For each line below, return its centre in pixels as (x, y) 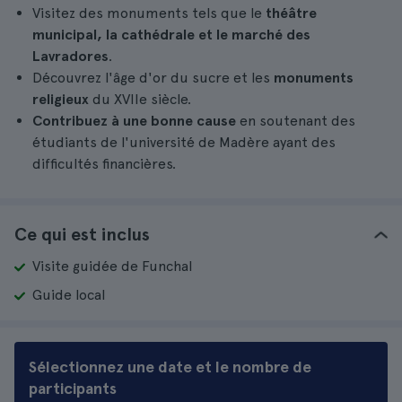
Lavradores (70, 56)
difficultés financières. (104, 164)
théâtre (291, 13)
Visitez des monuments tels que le (149, 13)
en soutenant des (296, 121)
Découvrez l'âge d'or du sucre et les (151, 78)
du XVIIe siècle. (140, 99)
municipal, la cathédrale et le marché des (171, 35)
